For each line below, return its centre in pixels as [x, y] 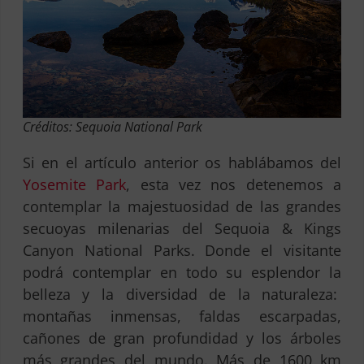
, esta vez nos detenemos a [234, 184]
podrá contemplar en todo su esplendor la [182, 272]
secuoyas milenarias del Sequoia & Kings [182, 228]
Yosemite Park [74, 184]
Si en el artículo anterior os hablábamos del [182, 162]
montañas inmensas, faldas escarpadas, [182, 316]
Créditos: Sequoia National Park [112, 126]
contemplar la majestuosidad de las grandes [182, 206]
